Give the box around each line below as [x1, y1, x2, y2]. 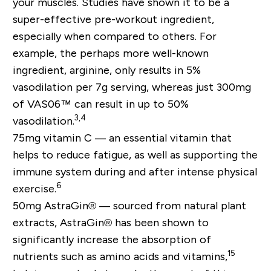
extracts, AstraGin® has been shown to [12, 216, 209, 229]
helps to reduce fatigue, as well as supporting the [12, 148, 258, 161]
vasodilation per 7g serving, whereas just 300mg [12, 80, 251, 93]
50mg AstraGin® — [12, 199, 113, 212]
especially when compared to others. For [12, 30, 217, 42]
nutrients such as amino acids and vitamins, [12, 250, 227, 263]
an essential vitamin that [108, 131, 232, 144]
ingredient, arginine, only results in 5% [12, 64, 201, 76]
